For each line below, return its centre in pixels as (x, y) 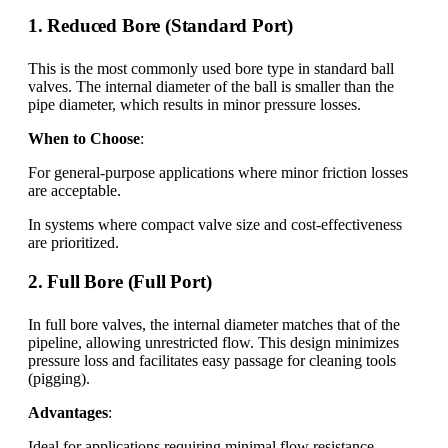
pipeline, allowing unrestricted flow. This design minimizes (213, 343)
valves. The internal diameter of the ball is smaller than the (211, 87)
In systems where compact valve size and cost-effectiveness (215, 225)
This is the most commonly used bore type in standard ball (211, 69)
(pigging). (59, 379)
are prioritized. (73, 243)
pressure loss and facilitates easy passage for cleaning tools (212, 361)
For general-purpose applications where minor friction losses (218, 173)
